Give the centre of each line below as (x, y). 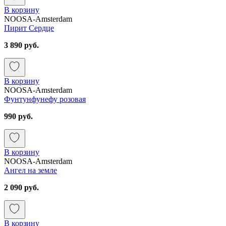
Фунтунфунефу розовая (45, 99)
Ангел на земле (31, 170)
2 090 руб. (21, 187)
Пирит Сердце (29, 28)
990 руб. (18, 116)
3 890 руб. (21, 45)
